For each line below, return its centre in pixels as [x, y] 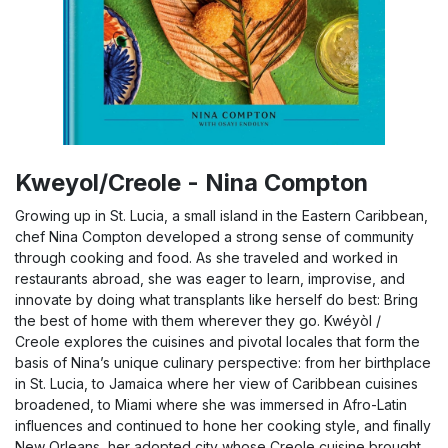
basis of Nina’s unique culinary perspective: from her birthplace [223, 362]
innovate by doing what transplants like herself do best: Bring [216, 299]
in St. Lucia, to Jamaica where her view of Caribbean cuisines [216, 383]
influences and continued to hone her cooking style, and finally [223, 425]
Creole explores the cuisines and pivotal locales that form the [217, 341]
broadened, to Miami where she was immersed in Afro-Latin [211, 404]
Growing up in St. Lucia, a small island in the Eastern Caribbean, [221, 215]
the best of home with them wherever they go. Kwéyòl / [198, 320]
